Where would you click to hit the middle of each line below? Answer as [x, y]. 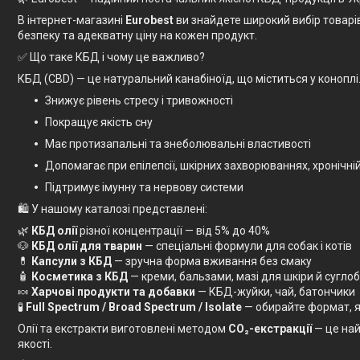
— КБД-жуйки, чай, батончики [275, 291]
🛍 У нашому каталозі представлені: [112, 209]
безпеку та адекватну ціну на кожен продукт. [137, 35]
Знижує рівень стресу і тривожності [139, 100]
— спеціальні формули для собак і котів [247, 245]
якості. [35, 344]
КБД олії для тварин [87, 245]
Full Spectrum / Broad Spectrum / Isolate [134, 307]
